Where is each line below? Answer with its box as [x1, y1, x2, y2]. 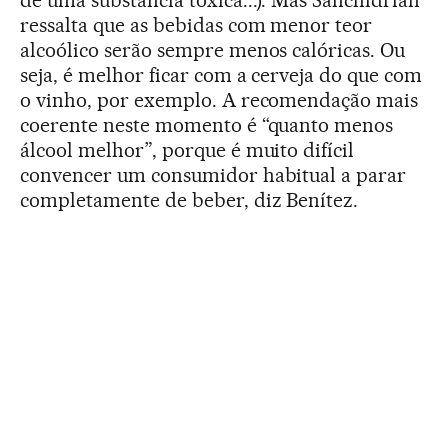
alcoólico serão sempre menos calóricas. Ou [20, 37, 406, 62]
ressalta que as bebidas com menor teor [20, 12, 373, 37]
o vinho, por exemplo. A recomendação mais [20, 87, 419, 112]
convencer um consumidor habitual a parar [20, 162, 407, 187]
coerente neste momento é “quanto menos [20, 112, 394, 137]
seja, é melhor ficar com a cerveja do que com [20, 62, 423, 87]
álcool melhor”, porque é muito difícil [20, 137, 355, 162]
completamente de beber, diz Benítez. [20, 187, 359, 212]
